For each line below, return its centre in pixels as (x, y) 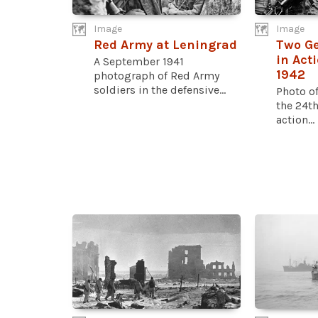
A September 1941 (139, 61)
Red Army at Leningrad (165, 44)
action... (295, 119)
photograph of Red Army (157, 75)
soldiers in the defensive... (160, 89)
